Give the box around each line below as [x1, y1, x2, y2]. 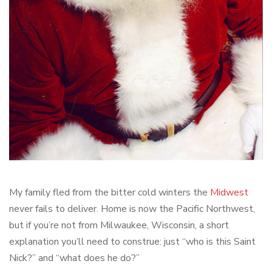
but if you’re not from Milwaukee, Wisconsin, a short [9, 219, 229, 233]
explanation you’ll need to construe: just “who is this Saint [9, 235, 256, 249]
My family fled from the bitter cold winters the [9, 186, 210, 200]
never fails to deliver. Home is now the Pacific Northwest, [9, 202, 255, 216]
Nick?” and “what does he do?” [9, 251, 140, 265]
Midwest [210, 186, 248, 200]
